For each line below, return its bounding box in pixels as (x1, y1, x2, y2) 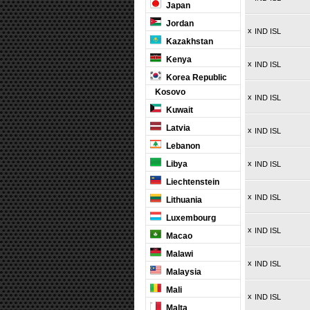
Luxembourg (164, 213, 216, 223)
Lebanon (164, 141, 200, 151)
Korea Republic (164, 73, 227, 82)
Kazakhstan (164, 37, 213, 46)
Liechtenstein (164, 177, 219, 187)
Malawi (164, 249, 193, 259)
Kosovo (153, 87, 185, 97)
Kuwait (164, 105, 193, 115)
